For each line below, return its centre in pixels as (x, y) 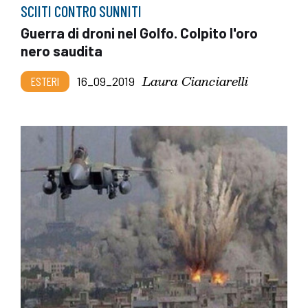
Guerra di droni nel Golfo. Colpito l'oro (139, 32)
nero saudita (62, 50)
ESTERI (45, 81)
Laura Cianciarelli (195, 80)
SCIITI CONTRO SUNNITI (81, 11)
